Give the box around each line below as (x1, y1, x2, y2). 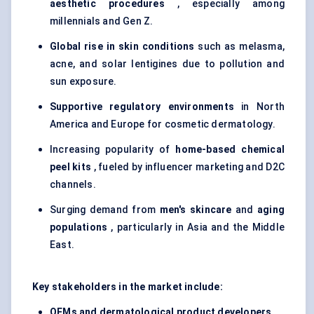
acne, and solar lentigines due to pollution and (50, 58, 285, 70)
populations (50, 221, 108, 233)
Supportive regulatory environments (50, 101, 234, 113)
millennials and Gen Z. (50, 15, 153, 27)
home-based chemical (175, 144, 285, 156)
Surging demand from (50, 204, 160, 216)
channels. (50, 179, 96, 191)
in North (234, 101, 285, 113)
